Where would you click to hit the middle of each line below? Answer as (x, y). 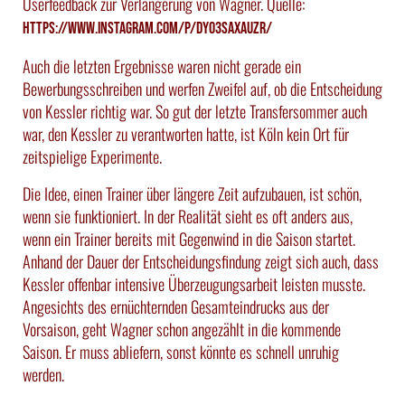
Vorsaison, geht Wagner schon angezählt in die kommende (182, 329)
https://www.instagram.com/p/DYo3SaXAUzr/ (147, 28)
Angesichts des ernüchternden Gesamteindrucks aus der (176, 306)
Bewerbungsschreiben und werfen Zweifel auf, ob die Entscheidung (202, 88)
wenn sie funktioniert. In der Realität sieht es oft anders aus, (188, 216)
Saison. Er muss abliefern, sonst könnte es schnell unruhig (181, 351)
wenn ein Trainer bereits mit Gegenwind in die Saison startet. (189, 238)
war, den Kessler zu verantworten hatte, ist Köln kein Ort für (186, 133)
